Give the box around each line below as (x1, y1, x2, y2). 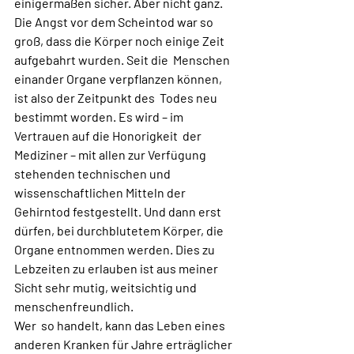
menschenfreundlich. (14, 299, 134, 314)
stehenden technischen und (14, 166, 175, 181)
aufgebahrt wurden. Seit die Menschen (14, 52, 232, 67)
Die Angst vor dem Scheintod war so (14, 14, 218, 29)
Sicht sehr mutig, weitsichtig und (14, 280, 201, 295)
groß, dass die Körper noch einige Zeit (14, 33, 227, 48)
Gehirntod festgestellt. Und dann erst (14, 204, 226, 219)
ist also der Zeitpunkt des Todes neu (14, 90, 220, 105)
